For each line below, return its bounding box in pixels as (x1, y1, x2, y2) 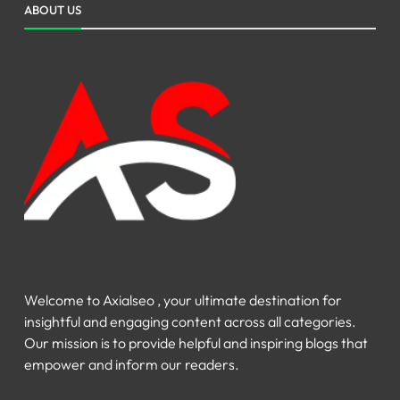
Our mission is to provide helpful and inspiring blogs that (24, 333, 368, 352)
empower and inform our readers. (24, 354, 239, 373)
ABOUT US (24, 2, 81, 17)
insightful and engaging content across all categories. (24, 312, 356, 330)
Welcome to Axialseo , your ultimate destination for (24, 290, 342, 309)
